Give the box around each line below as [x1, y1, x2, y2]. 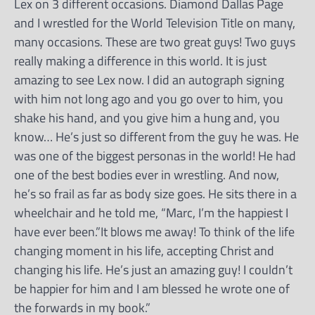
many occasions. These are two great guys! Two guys [14, 32, 295, 51]
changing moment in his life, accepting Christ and [14, 240, 274, 260]
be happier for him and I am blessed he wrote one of [14, 278, 290, 298]
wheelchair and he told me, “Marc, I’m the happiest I [14, 202, 288, 222]
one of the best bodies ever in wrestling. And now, [14, 165, 279, 184]
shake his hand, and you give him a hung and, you [14, 108, 280, 127]
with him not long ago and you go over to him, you [14, 89, 283, 108]
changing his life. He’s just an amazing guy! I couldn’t [14, 259, 292, 279]
